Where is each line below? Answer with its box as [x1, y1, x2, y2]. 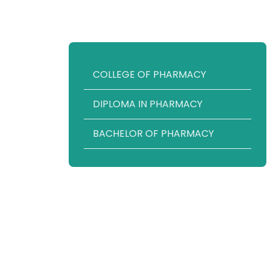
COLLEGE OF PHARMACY [93, 67, 206, 82]
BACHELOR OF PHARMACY [93, 127, 214, 141]
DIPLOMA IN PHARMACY [93, 97, 202, 111]
